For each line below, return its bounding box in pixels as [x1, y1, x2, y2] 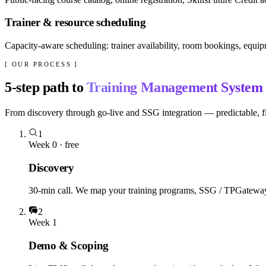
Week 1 [28, 217, 57, 228]
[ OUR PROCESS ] [5, 61, 78, 68]
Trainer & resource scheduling [5, 16, 146, 29]
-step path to [11, 79, 84, 95]
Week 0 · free [28, 139, 79, 150]
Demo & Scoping [28, 239, 109, 252]
